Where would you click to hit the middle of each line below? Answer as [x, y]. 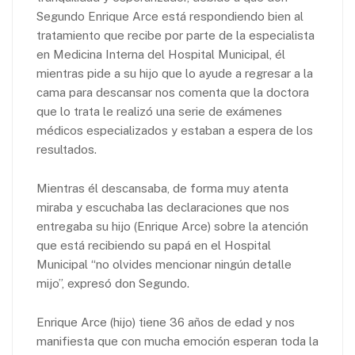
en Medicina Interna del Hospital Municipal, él [161, 55]
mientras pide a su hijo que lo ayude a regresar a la [175, 74]
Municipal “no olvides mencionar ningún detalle [164, 265]
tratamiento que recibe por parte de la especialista [176, 36]
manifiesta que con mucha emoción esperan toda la [177, 342]
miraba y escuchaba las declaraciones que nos [163, 208]
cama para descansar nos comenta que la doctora [173, 93]
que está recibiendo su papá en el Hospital [154, 246]
